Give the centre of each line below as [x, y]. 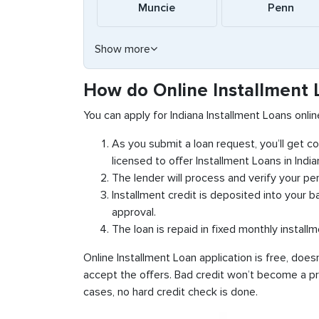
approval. [134, 212]
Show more [122, 49]
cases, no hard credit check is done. [171, 292]
